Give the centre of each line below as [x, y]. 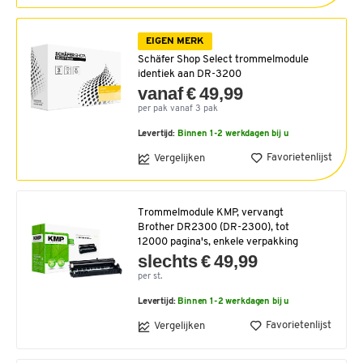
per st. [150, 276]
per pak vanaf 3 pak [177, 109]
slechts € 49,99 [198, 261]
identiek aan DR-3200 [189, 74]
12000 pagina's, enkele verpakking [218, 241]
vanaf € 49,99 [190, 93]
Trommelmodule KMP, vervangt [211, 212]
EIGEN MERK [175, 42]
